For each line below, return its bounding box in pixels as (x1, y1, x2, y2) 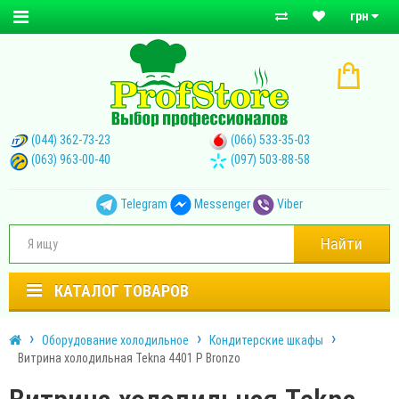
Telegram (120, 196, 167, 211)
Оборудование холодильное (42, 332, 189, 347)
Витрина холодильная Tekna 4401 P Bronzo (18, 350, 240, 365)
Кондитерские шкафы (209, 332, 323, 347)
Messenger (194, 196, 250, 211)
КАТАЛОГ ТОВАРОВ (54, 281, 189, 300)
